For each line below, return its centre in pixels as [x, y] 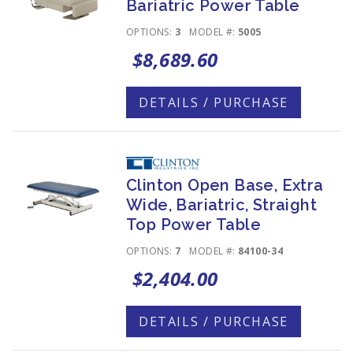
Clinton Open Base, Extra [225, 185]
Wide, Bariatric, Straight [221, 205]
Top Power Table [193, 225]
